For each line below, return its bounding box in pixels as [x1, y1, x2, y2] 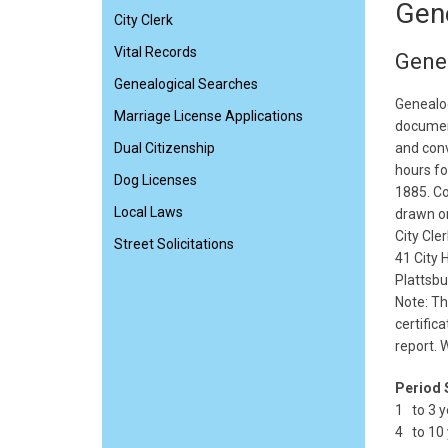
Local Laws [114, 204, 183, 220]
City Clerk [114, 12, 173, 28]
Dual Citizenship [114, 140, 215, 156]
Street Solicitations [114, 236, 234, 252]
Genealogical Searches [114, 76, 258, 92]
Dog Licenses [114, 172, 197, 188]
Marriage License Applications [114, 108, 303, 124]
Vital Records [114, 44, 197, 60]
